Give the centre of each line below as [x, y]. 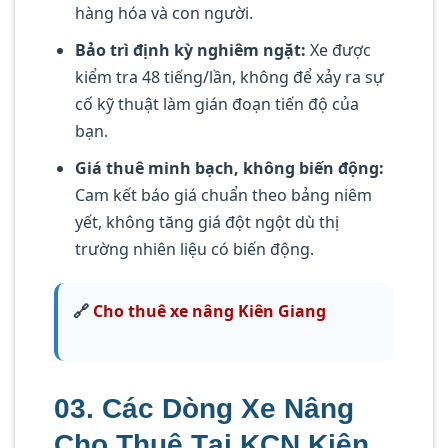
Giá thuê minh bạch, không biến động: [229, 167]
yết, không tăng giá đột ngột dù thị [206, 221]
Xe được [338, 49]
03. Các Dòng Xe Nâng [204, 409]
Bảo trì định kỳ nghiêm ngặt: [190, 49]
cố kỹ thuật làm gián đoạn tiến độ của [216, 103]
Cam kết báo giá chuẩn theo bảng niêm [223, 194]
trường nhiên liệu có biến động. [194, 248]
